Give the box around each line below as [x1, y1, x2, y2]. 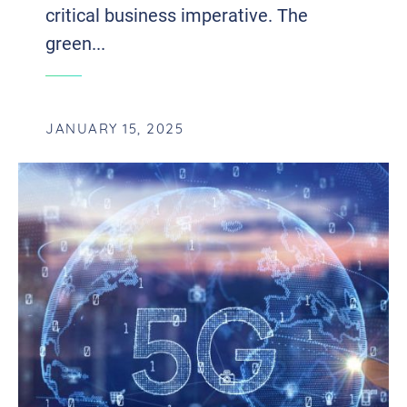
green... [45, 31, 105, 55]
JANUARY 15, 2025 [45, 124, 184, 138]
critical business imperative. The [45, 3, 308, 27]
